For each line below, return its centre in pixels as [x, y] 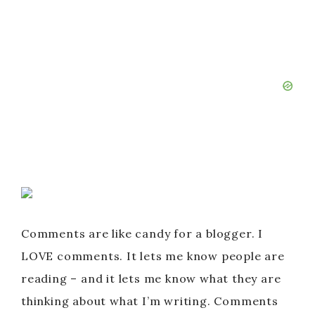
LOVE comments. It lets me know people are [153, 256]
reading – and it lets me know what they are [151, 278]
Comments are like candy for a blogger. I [142, 233]
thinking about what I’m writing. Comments [150, 301]
